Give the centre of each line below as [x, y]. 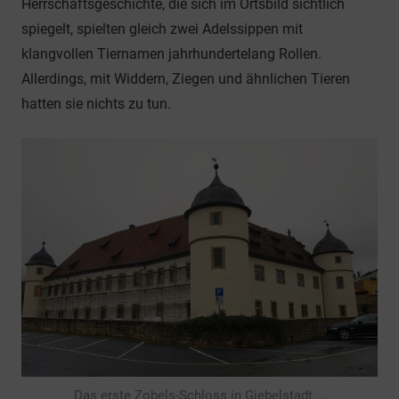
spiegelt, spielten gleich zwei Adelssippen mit [162, 29]
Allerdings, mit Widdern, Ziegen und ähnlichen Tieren [186, 79]
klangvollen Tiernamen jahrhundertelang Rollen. [171, 54]
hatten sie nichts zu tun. [96, 104]
